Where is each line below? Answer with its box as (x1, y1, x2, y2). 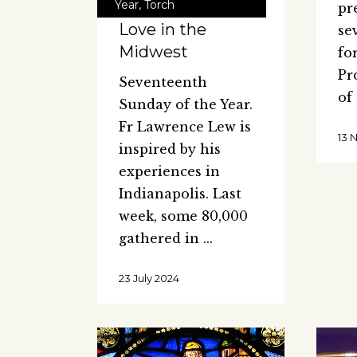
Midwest (119, 42, 188, 62)
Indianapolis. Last (119, 186, 241, 202)
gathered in (119, 230, 203, 247)
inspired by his (119, 141, 221, 158)
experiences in (119, 163, 220, 180)
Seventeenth (119, 74, 207, 91)
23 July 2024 (119, 272, 179, 285)
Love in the (119, 20, 206, 40)
